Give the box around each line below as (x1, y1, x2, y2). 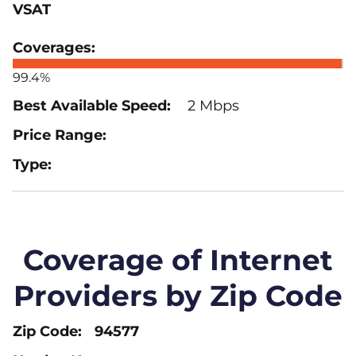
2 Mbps (184, 96, 239, 114)
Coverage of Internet (23, 242, 333, 277)
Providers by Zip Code (14, 277, 342, 313)
